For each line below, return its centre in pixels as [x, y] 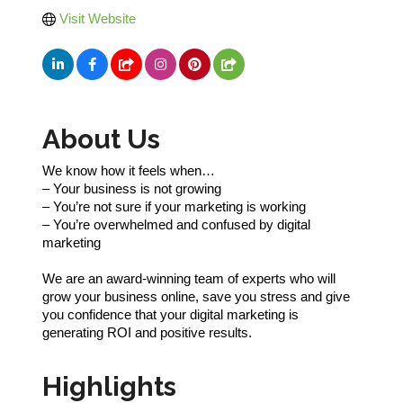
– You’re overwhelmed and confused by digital [176, 225]
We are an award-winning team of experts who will [189, 279]
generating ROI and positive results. [147, 333]
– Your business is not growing [132, 189]
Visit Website [97, 19]
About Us [101, 139]
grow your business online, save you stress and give [196, 297]
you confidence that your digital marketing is [170, 315]
